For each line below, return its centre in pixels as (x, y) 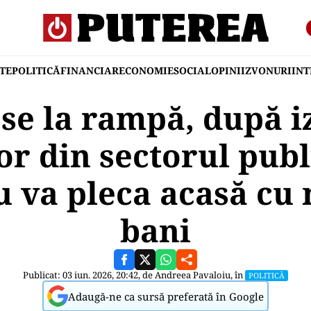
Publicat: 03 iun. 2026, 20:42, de (89, 275)
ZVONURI (268, 70)
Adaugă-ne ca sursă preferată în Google (166, 296)
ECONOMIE (146, 70)
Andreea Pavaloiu (193, 275)
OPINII (228, 70)
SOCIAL (192, 70)
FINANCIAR (90, 70)
